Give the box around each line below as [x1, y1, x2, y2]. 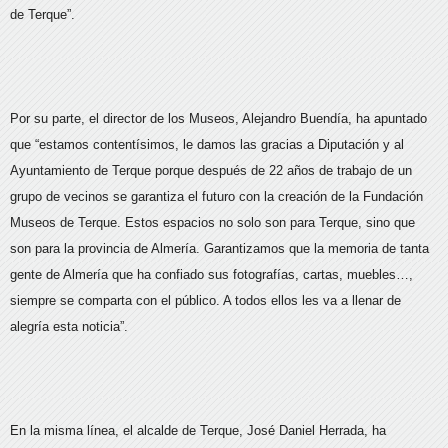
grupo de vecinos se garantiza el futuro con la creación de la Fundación [10, 188, 423, 204]
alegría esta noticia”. [10, 318, 132, 334]
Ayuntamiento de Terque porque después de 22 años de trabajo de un [10, 162, 412, 178]
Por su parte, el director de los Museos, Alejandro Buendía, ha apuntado [10, 110, 427, 126]
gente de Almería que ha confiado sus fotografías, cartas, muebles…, [10, 266, 413, 282]
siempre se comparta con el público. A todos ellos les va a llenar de [10, 292, 401, 308]
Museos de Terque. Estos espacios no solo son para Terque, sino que [10, 214, 415, 230]
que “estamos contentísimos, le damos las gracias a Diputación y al [10, 136, 404, 152]
